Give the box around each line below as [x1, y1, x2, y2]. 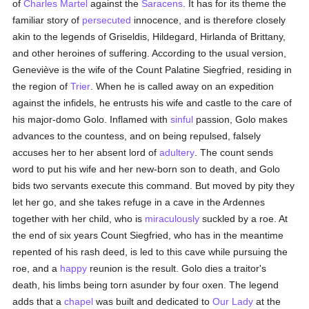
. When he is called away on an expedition [90, 81, 275, 92]
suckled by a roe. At [199, 213, 288, 224]
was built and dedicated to [93, 296, 213, 307]
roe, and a [12, 263, 61, 274]
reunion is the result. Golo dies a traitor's [87, 263, 267, 274]
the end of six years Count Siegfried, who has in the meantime [12, 230, 284, 241]
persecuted [82, 14, 132, 26]
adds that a [12, 296, 65, 307]
